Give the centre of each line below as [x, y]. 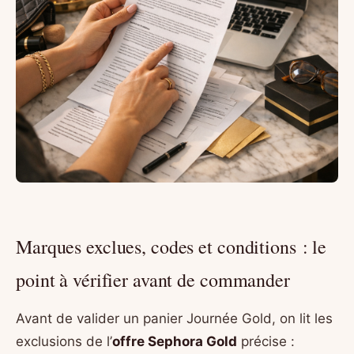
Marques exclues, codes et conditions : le [171, 247]
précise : [266, 342]
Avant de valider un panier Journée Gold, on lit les [174, 319]
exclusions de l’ [64, 342]
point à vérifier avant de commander [153, 280]
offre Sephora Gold [175, 342]
